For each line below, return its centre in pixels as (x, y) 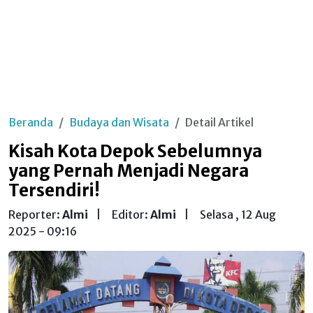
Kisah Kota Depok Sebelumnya (135, 151)
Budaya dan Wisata (119, 122)
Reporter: (35, 214)
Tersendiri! (54, 190)
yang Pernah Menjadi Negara (129, 171)
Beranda (31, 122)
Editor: (131, 214)
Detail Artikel (219, 122)
